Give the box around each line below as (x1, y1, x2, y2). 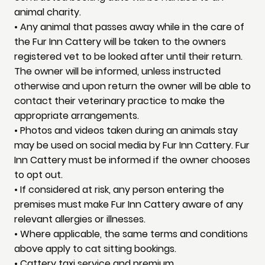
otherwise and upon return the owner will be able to (14, 79, 251, 93)
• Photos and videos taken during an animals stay (14, 124, 238, 138)
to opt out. (14, 168, 63, 182)
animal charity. (14, 5, 81, 20)
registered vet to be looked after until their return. (14, 50, 243, 64)
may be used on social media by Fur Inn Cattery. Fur (14, 138, 250, 153)
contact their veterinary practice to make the (14, 94, 225, 108)
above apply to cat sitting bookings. (14, 242, 176, 256)
